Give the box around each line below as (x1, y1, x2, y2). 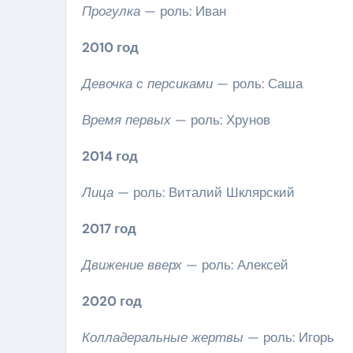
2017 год (82, 219, 136, 237)
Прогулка (82, 2, 140, 20)
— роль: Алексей (182, 255, 288, 273)
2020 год (82, 292, 142, 310)
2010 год (82, 38, 139, 56)
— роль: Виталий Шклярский (113, 183, 295, 201)
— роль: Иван (140, 2, 226, 20)
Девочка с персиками (82, 74, 213, 92)
